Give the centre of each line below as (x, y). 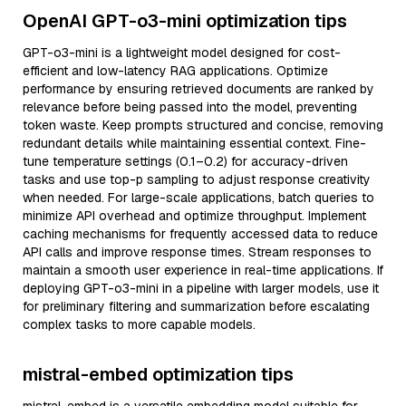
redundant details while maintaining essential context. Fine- (194, 143)
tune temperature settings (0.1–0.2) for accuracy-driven (185, 161)
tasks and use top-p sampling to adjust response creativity (197, 179)
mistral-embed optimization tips (158, 374)
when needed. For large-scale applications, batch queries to (198, 198)
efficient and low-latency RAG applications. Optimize (175, 71)
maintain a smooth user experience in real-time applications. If (203, 270)
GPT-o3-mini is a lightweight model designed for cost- (182, 53)
